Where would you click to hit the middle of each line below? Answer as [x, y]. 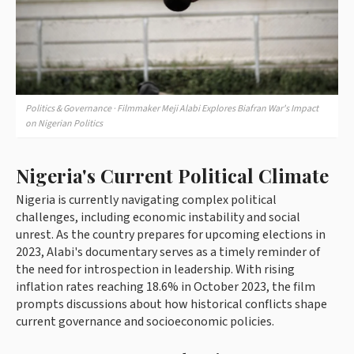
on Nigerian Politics [64, 124]
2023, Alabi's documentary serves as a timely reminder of [168, 252]
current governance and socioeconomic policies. [145, 322]
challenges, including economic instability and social [158, 218]
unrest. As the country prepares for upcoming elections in [171, 235]
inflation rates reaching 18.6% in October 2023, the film [166, 287]
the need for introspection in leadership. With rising [155, 270]
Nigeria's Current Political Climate [172, 176]
